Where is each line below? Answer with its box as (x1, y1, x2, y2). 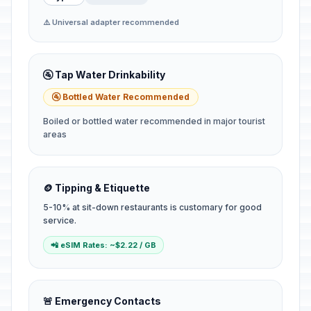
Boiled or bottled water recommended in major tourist (43, 116, 265, 126)
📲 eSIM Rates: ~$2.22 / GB (51, 240, 156, 250)
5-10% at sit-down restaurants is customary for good (43, 202, 262, 212)
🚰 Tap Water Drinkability (43, 69, 165, 81)
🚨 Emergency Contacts (43, 295, 161, 307)
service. (43, 215, 76, 226)
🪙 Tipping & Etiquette (43, 182, 150, 194)
